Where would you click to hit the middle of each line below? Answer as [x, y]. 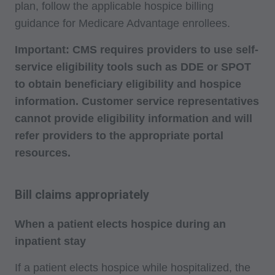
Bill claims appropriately [82, 194]
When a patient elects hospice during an [120, 224]
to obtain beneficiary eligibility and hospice [128, 84]
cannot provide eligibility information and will [134, 118]
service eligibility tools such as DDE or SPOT [133, 67]
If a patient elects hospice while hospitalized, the [133, 267]
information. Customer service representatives [137, 101]
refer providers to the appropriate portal [119, 135]
